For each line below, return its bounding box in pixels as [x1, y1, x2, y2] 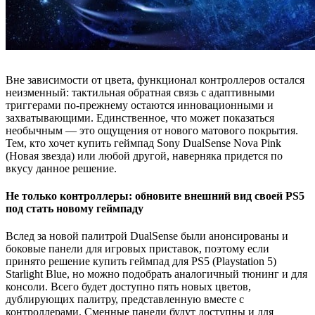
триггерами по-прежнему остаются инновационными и [6, 98, 274, 111]
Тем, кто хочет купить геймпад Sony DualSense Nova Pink [6, 136, 281, 149]
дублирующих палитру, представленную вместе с [6, 293, 244, 306]
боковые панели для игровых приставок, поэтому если [6, 243, 269, 255]
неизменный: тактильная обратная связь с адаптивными [6, 86, 275, 98]
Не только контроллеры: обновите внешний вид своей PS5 [6, 190, 304, 202]
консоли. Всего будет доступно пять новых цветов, [6, 281, 251, 293]
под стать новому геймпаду [6, 202, 143, 215]
